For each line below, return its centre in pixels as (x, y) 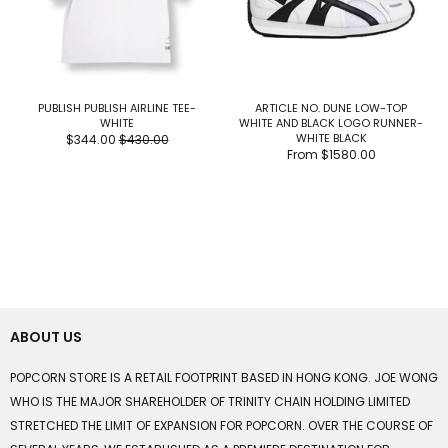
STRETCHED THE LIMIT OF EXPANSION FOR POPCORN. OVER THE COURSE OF (221, 426)
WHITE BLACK (331, 137)
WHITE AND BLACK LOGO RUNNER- (331, 122)
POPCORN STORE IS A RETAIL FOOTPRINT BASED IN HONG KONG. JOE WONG (224, 378)
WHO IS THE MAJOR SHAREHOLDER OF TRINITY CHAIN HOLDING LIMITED (210, 402)
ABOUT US (46, 337)
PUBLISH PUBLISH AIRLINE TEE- (117, 107)
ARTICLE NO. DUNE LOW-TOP (331, 107)
